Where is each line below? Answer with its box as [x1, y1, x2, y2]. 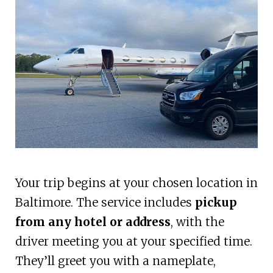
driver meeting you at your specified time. [15, 233, 252, 249]
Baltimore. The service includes [15, 194, 195, 210]
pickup [194, 194, 237, 210]
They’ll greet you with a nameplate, [15, 253, 216, 268]
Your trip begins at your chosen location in [15, 175, 258, 190]
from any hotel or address [15, 214, 171, 229]
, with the [170, 214, 224, 229]
